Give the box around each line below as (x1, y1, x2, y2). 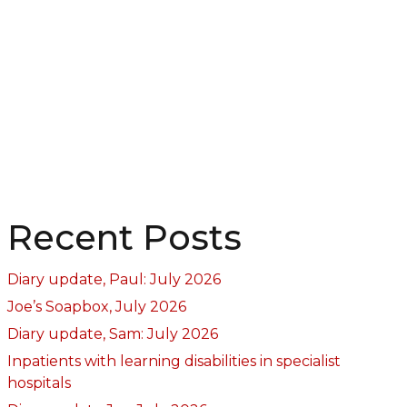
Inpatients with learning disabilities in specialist (6, 352, 341, 370)
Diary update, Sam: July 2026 (6, 324, 218, 342)
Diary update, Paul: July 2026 (6, 270, 221, 288)
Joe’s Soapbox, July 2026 (6, 297, 186, 315)
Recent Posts (6, 215, 242, 259)
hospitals (6, 373, 71, 392)
